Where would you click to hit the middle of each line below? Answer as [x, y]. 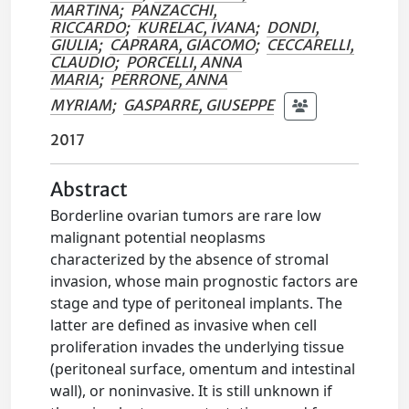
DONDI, [294, 27]
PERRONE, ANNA [169, 79]
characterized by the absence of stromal [190, 259]
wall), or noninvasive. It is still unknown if [192, 391]
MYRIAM [81, 105]
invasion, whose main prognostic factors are [204, 281]
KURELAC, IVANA [196, 27]
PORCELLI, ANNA [184, 62]
